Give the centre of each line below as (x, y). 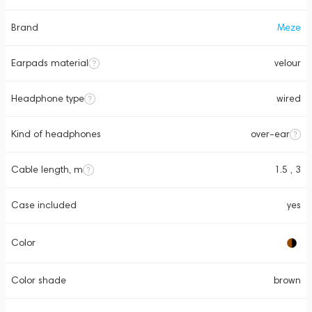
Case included (44, 205)
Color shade (39, 280)
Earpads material (50, 63)
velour (288, 63)
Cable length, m (47, 170)
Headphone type (48, 99)
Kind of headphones (56, 134)
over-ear (270, 134)
